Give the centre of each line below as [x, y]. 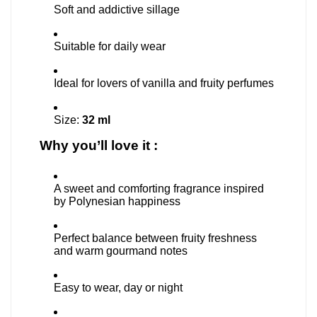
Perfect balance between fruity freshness [155, 238]
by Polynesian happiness [117, 201]
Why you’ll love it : [99, 145]
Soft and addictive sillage [117, 10]
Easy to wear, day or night [118, 288]
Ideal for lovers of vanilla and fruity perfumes [164, 83]
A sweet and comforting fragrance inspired [159, 189]
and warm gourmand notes [121, 251]
